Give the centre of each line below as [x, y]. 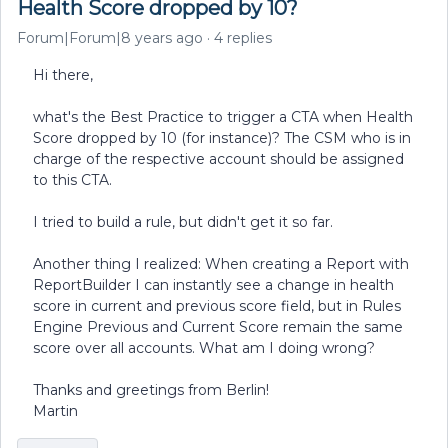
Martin [55, 411]
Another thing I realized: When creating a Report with [221, 264]
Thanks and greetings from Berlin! [151, 390]
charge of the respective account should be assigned [218, 159]
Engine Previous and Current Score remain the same [218, 327]
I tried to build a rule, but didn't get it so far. [183, 222]
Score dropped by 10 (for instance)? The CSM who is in [222, 138]
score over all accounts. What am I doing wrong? [204, 348]
